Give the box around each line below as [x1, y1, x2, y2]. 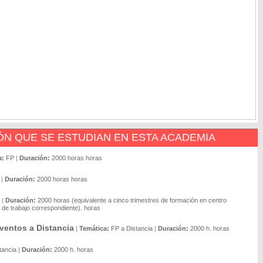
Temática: [79, 225, 109, 232]
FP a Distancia [111, 225, 153, 232]
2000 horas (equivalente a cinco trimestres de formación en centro [38, 197, 227, 204]
